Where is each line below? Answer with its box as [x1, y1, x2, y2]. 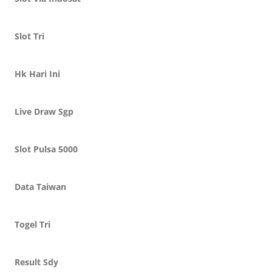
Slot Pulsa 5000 [15, 143, 78, 155]
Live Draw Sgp [15, 106, 73, 117]
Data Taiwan [15, 181, 66, 192]
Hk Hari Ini [15, 68, 60, 80]
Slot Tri [15, 30, 44, 42]
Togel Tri [15, 219, 50, 230]
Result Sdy [15, 256, 58, 268]
